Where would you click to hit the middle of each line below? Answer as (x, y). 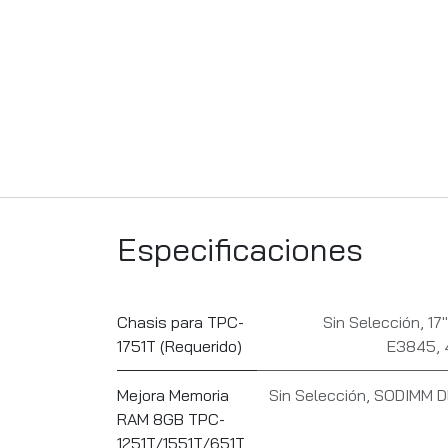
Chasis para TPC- (180, 322)
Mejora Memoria (173, 395)
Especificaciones (240, 249)
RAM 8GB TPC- (171, 419)
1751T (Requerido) (179, 346)
